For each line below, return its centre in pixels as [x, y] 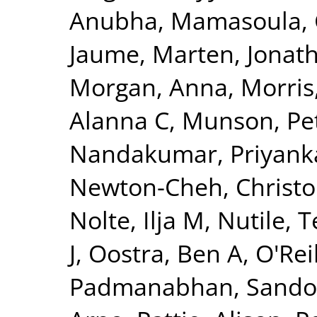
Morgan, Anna [149, 87]
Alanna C [119, 120]
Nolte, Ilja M [137, 220]
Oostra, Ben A [166, 253]
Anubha [114, 20]
